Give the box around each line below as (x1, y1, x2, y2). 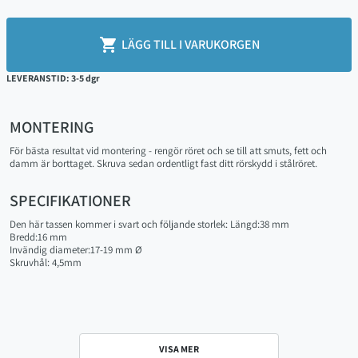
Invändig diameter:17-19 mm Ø (10, 243, 142, 257)
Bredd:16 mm (10, 230, 67, 244)
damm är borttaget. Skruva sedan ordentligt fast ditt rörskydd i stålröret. (10, 157, 317, 170)
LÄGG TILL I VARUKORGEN (121, 36, 260, 53)
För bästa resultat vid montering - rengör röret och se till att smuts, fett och (10, 144, 327, 157)
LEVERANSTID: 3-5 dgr (6, 72, 100, 84)
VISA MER (159, 343, 199, 355)
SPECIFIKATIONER (10, 190, 131, 211)
